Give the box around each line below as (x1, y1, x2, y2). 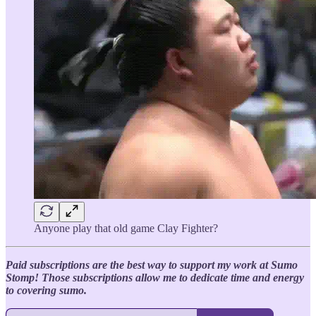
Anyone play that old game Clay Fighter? (34, 221, 218, 234)
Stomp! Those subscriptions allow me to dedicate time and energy (6, 271, 304, 284)
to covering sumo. (6, 284, 87, 296)
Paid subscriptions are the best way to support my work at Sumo (6, 258, 298, 271)
